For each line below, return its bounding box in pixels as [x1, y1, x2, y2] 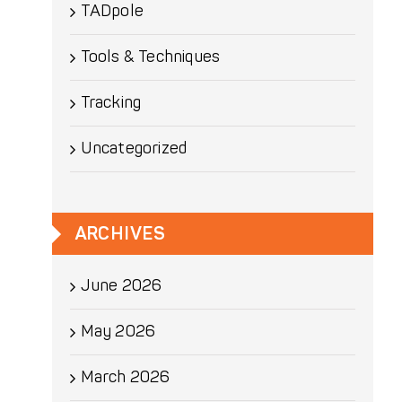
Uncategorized [80, 138, 188, 159]
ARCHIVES [74, 223, 166, 245]
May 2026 [80, 321, 156, 342]
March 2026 [80, 367, 170, 388]
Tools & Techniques [80, 47, 221, 67]
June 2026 [80, 275, 162, 296]
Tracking [80, 92, 142, 113]
